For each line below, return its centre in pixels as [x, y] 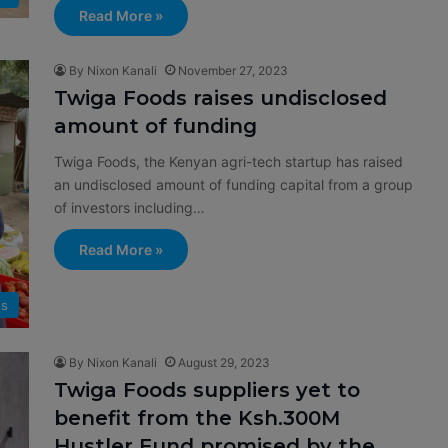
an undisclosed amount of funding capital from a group [233, 184]
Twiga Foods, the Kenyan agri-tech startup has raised [228, 161]
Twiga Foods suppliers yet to [207, 390]
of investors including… [129, 207]
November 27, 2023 [233, 70]
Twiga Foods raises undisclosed [220, 98]
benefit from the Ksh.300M [197, 418]
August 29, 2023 [224, 363]
